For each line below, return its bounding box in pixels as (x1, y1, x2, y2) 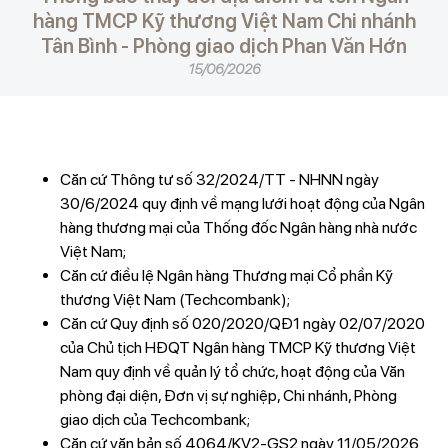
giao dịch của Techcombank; (59, 410, 250, 429)
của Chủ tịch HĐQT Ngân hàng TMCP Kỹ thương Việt (59, 338, 416, 357)
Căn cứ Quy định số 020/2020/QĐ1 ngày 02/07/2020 (59, 314, 425, 333)
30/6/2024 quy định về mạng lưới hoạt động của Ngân (59, 194, 425, 213)
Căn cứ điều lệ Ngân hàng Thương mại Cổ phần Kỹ (59, 266, 393, 285)
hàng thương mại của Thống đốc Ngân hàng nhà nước (59, 218, 417, 237)
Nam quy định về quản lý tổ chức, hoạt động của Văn (59, 362, 405, 381)
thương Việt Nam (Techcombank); (59, 290, 290, 309)
